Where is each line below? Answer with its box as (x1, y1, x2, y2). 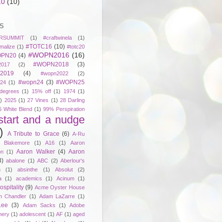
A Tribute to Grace (7, 130, 59, 137)
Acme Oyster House (34, 184, 85, 190)
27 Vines (27, 97, 49, 103)
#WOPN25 (56, 78, 85, 86)
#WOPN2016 (28, 51, 69, 59)
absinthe (17, 166, 38, 172)
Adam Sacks (22, 202, 55, 208)
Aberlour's (60, 157, 85, 164)
